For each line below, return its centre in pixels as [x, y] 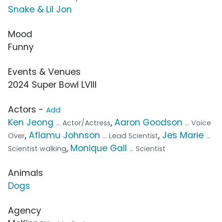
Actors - [27, 110]
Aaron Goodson [148, 123]
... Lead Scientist [130, 136]
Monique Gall [99, 148]
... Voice [198, 123]
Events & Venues [44, 72]
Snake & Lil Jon [40, 10]
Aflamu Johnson [64, 136]
